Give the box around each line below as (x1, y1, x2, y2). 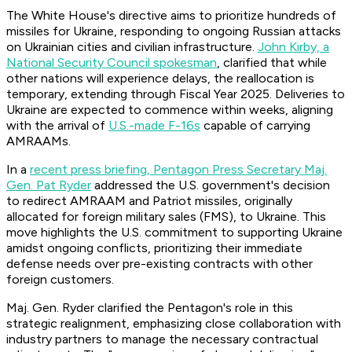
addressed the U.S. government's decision (91, 178, 330, 193)
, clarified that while (217, 55, 327, 71)
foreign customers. (6, 272, 114, 288)
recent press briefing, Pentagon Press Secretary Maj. (30, 162, 327, 178)
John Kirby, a (258, 39, 329, 55)
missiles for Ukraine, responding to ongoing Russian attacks (6, 24, 341, 39)
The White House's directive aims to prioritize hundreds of (6, 8, 336, 24)
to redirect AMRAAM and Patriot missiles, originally (6, 193, 292, 209)
